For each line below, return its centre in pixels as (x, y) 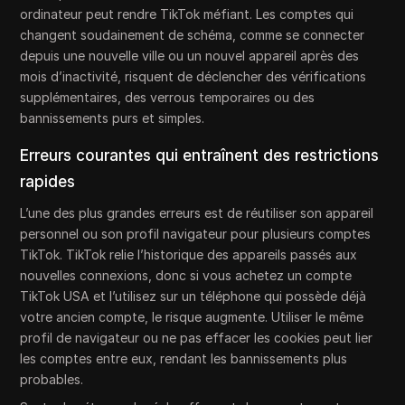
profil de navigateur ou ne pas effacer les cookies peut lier (197, 337)
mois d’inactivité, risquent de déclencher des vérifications (193, 76)
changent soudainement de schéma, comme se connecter (193, 34)
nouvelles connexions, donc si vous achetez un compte (186, 275)
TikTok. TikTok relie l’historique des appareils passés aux (189, 254)
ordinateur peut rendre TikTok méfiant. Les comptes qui (187, 14)
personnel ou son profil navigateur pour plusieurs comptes (196, 233)
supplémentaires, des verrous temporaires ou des (168, 97)
